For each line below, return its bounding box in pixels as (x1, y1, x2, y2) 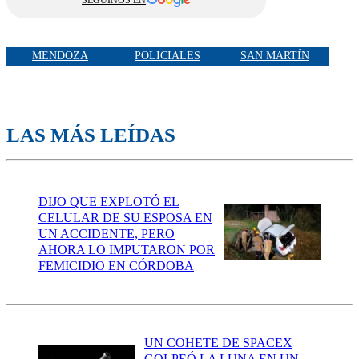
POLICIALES (135, 50, 200, 63)
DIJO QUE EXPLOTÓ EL (38, 194, 179, 208)
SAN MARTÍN (240, 50, 309, 63)
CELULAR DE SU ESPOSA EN (38, 210, 212, 224)
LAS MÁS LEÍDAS (6, 123, 175, 146)
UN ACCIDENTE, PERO (38, 226, 175, 240)
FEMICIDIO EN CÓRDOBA (38, 258, 194, 272)
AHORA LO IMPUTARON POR (38, 242, 215, 256)
